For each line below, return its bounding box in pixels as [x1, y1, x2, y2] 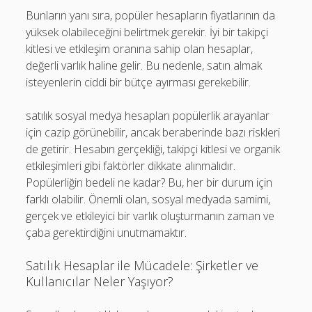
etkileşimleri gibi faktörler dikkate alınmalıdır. [26, 158, 236, 173]
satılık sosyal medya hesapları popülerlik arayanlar [26, 108, 270, 123]
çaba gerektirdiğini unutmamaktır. [26, 225, 187, 240]
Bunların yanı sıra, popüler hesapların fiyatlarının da [26, 8, 276, 23]
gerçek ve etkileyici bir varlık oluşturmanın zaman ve [26, 208, 275, 224]
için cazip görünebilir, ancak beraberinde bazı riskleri [26, 125, 281, 140]
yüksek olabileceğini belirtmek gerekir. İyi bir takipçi [26, 24, 269, 40]
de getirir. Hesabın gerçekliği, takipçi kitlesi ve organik [26, 141, 281, 157]
